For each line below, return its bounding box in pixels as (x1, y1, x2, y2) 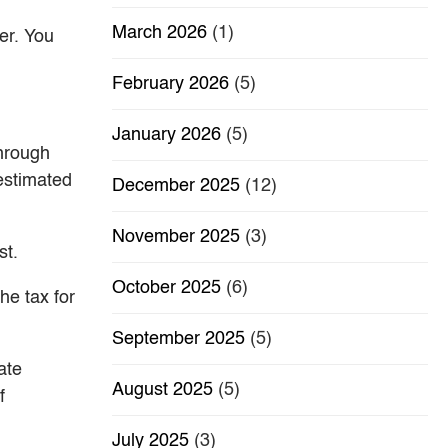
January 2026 (112, 126, 221, 145)
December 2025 (112, 177, 240, 196)
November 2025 (112, 228, 240, 247)
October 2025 (112, 279, 221, 298)
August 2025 (112, 381, 213, 400)
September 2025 (112, 330, 245, 349)
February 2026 (112, 75, 229, 94)
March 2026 (112, 24, 207, 43)
